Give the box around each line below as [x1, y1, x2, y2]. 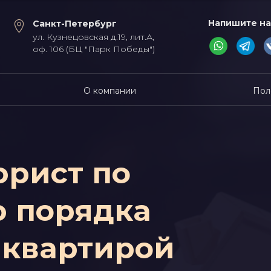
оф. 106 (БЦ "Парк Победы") [33, 44, 155, 54]
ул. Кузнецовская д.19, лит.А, [33, 31, 154, 42]
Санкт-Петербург [33, 18, 117, 29]
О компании [83, 85, 136, 96]
